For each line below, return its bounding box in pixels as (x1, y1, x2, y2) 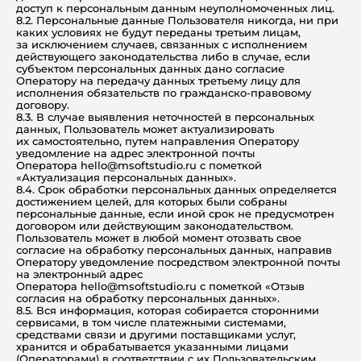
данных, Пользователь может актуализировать (16, 122, 274, 135)
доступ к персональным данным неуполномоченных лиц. (16, 2, 334, 15)
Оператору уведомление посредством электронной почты (16, 255, 340, 268)
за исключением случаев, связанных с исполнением (16, 38, 307, 51)
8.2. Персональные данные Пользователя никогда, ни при (16, 14, 338, 27)
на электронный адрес (16, 268, 143, 280)
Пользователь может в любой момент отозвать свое (16, 231, 301, 244)
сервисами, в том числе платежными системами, (16, 316, 286, 329)
